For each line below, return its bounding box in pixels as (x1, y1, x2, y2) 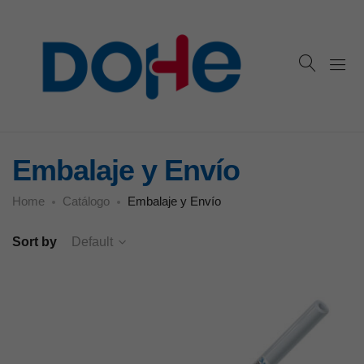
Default (71, 234, 113, 249)
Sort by (12, 234, 57, 249)
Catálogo (63, 193, 110, 208)
